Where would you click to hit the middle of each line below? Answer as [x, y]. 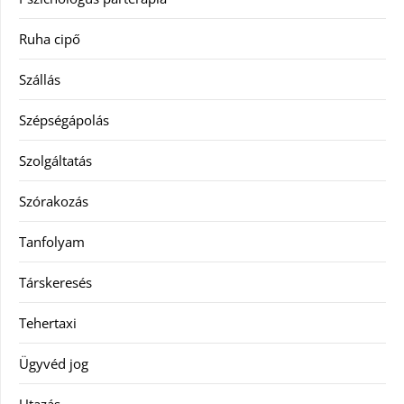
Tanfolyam [52, 242]
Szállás [40, 79]
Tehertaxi [48, 323]
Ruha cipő [50, 39]
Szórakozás [54, 201]
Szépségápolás [64, 120]
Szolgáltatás [55, 161]
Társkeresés [55, 282]
